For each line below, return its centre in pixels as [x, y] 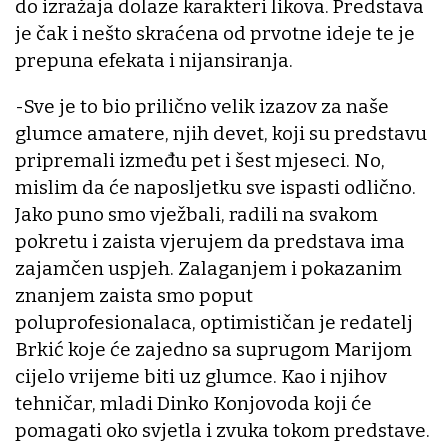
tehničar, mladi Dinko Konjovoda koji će [193, 403]
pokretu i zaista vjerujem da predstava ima [210, 241]
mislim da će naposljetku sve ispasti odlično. [215, 187]
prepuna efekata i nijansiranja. [154, 60]
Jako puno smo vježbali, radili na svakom [196, 214]
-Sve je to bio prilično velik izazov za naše [202, 106]
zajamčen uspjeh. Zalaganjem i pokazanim [208, 268]
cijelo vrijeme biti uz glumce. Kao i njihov [201, 376]
